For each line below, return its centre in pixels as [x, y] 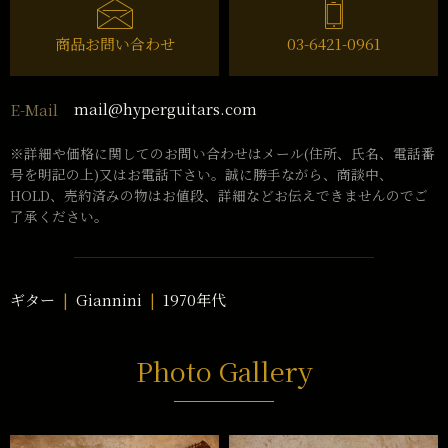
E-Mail [34, 109]
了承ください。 [59, 216]
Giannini [109, 300]
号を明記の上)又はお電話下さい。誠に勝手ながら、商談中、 [201, 174]
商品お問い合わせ [114, 43]
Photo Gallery [224, 371]
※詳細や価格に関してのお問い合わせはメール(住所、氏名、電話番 [222, 153]
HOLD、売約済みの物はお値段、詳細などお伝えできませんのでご [219, 195]
